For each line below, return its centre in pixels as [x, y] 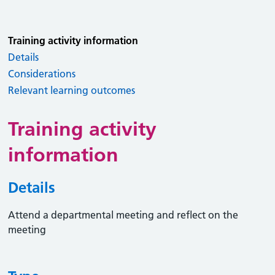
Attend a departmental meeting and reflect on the [123, 215]
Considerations [42, 74]
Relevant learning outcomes [72, 90]
